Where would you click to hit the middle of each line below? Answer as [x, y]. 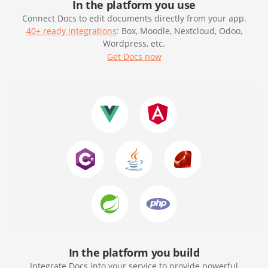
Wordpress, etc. [134, 44]
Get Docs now [134, 57]
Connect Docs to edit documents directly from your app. [134, 19]
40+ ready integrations [71, 31]
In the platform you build [134, 253]
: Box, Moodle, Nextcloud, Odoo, [179, 31]
